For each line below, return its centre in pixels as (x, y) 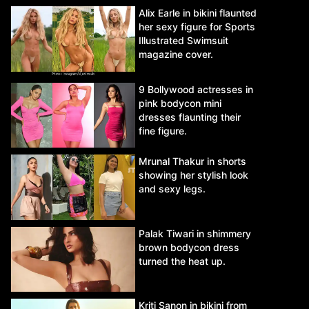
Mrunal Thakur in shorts (192, 161)
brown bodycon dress (189, 247)
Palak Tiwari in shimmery (195, 233)
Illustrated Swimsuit (183, 41)
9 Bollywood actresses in (196, 89)
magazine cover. (176, 54)
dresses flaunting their (190, 117)
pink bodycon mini (180, 103)
